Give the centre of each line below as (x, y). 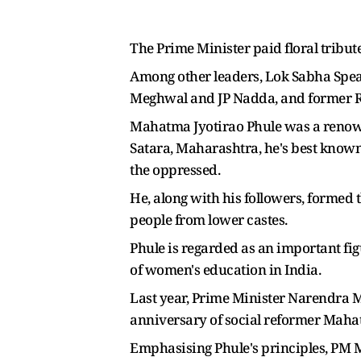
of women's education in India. (225, 270)
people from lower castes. (209, 220)
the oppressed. (175, 170)
